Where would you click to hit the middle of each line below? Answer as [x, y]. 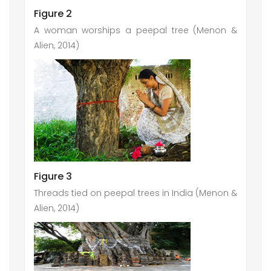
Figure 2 [53, 14]
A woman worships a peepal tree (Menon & [135, 30]
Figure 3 [53, 176]
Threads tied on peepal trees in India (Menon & [135, 193]
